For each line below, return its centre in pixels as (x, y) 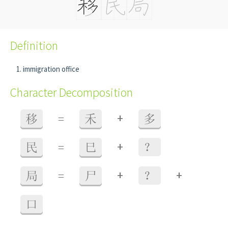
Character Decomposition (72, 92)
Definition (34, 46)
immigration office (51, 69)
